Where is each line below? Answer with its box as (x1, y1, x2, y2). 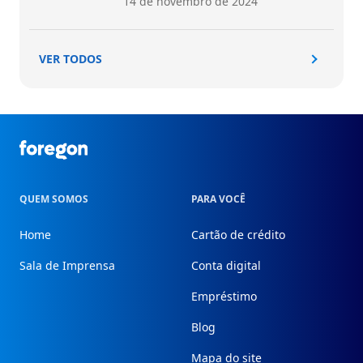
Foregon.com (19, 139, 100, 157)
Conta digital (191, 257, 261, 273)
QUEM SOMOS (19, 191, 88, 206)
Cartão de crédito (191, 226, 285, 242)
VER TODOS (39, 51, 102, 67)
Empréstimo (191, 288, 257, 304)
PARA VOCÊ (191, 191, 246, 206)
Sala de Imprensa (19, 257, 115, 273)
